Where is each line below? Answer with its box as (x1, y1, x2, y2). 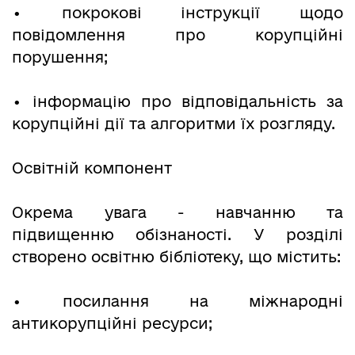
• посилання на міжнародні (12, 292, 343, 311)
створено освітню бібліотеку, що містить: (12, 248, 341, 266)
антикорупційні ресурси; (12, 315, 212, 333)
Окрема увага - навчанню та (12, 204, 343, 222)
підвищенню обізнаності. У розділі (12, 226, 343, 244)
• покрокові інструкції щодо (12, 4, 343, 22)
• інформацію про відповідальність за (12, 93, 343, 111)
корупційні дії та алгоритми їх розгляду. (12, 115, 335, 133)
